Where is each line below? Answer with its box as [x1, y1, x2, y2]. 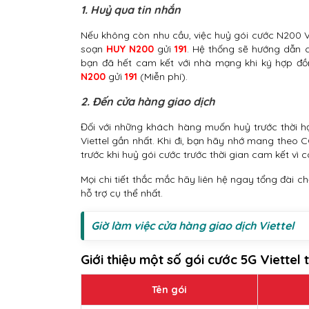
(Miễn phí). [137, 70, 188, 83]
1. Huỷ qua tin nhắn [81, 3, 181, 17]
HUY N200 [106, 43, 154, 56]
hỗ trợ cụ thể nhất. [81, 187, 163, 200]
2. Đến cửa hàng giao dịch [81, 94, 215, 109]
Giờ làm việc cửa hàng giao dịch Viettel [91, 219, 294, 233]
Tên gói [152, 283, 187, 297]
